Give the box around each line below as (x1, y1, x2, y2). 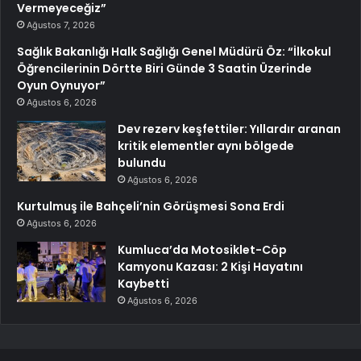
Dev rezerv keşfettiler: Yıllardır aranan (118, 120, 341, 137)
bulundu (118, 154, 166, 171)
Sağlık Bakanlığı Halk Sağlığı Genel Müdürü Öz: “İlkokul (17, 43, 331, 60)
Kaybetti (118, 275, 169, 292)
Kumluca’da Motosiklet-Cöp (118, 241, 287, 258)
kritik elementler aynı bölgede (118, 137, 294, 154)
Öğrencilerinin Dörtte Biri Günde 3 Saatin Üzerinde (17, 60, 312, 77)
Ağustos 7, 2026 (27, 19, 95, 31)
